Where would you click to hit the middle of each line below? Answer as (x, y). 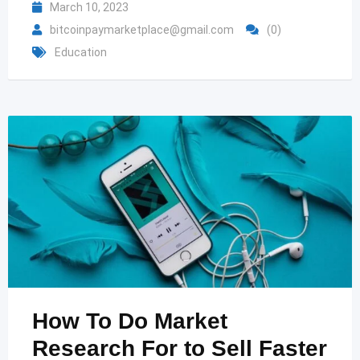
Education (81, 52)
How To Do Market (130, 321)
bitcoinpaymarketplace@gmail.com (142, 30)
